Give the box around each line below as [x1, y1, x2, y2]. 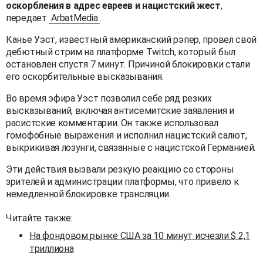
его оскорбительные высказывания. [6, 70, 164, 82]
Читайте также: [6, 212, 73, 224]
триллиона [29, 242, 74, 254]
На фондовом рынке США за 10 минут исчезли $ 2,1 [29, 230, 250, 241]
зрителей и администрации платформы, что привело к [6, 176, 239, 187]
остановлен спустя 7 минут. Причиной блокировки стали [6, 58, 250, 70]
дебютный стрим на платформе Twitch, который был [6, 46, 235, 58]
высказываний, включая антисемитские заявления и [6, 104, 234, 116]
